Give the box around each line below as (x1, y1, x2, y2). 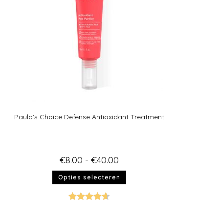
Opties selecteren (58, 174, 121, 181)
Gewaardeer (69, 204, 107, 212)
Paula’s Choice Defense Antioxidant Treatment (14, 112, 165, 121)
